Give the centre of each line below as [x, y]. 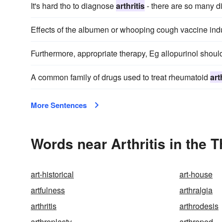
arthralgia [196, 190]
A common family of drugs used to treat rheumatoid [120, 77]
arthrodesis [199, 206]
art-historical [52, 174]
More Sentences [59, 105]
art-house [196, 174]
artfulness [48, 190]
